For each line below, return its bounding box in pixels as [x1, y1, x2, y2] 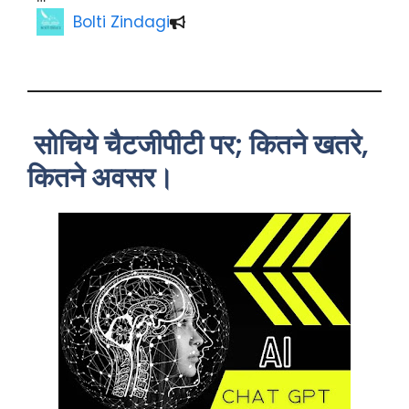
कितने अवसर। [27, 159, 173, 197]
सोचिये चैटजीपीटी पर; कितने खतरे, [27, 126, 369, 164]
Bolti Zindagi [73, 10, 170, 33]
